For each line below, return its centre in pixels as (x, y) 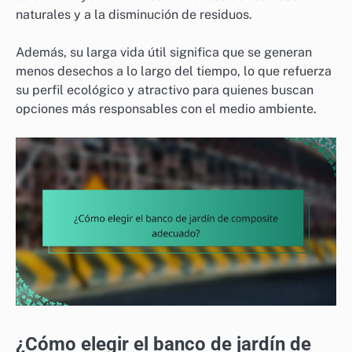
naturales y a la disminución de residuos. (134, 14)
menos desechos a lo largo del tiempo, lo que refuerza (174, 71)
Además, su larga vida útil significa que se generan (164, 52)
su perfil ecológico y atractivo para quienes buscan (165, 90)
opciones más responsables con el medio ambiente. (166, 108)
